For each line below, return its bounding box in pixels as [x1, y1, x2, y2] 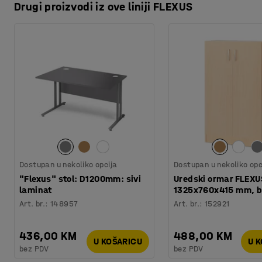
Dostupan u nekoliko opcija [19, 159, 118, 170]
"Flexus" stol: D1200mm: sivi [19, 173, 142, 184]
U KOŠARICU [94, 236, 142, 247]
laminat [19, 184, 52, 195]
